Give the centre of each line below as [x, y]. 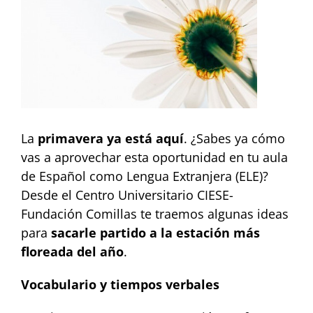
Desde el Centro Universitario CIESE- [127, 195]
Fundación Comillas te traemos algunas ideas [155, 214]
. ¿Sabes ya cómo [234, 139]
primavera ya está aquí [109, 139]
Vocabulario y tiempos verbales [120, 285]
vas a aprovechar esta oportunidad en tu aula [154, 158]
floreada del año [72, 252]
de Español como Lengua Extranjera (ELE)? [145, 176]
